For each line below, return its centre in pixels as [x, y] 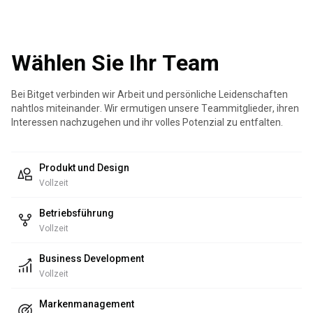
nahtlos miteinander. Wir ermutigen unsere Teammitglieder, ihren [155, 108]
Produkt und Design [84, 168]
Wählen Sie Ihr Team [115, 63]
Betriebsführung [77, 213]
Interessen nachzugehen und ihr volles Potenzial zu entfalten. [147, 122]
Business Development [92, 259]
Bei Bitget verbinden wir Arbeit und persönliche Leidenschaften [150, 94]
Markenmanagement [87, 304]
